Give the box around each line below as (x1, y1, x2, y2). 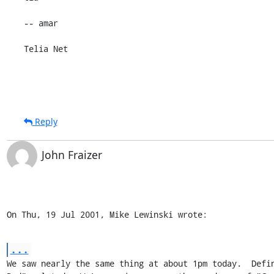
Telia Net (23, 42, 68, 54)
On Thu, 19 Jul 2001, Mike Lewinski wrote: (6, 208, 207, 220)
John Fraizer (41, 147, 102, 162)
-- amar (23, 17, 58, 29)
